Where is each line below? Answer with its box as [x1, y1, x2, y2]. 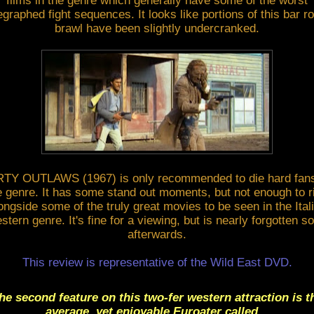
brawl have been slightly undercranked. [55, 21, 259, 35]
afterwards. [128, 227, 186, 241]
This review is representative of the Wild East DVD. [22, 255, 292, 269]
